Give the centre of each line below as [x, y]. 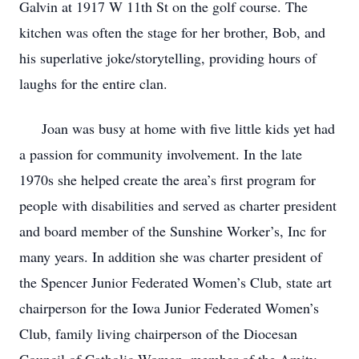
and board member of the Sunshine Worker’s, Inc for [173, 231]
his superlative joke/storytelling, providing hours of [168, 58]
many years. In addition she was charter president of [171, 256]
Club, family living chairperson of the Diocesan [158, 333]
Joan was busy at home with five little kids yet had [177, 128]
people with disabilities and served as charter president [178, 205]
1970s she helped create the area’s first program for [167, 179]
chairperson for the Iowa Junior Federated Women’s [169, 308]
